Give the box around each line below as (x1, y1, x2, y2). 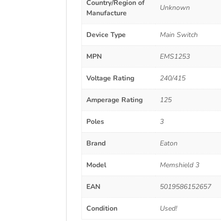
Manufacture (86, 8, 127, 18)
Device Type (86, 30, 126, 40)
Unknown (159, 3, 190, 13)
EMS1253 (159, 52, 190, 62)
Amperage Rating (86, 95, 143, 105)
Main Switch (159, 30, 198, 40)
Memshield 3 (159, 160, 199, 170)
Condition (86, 204, 117, 214)
